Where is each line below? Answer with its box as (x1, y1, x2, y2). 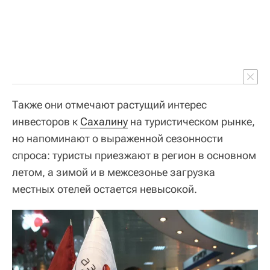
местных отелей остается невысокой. (12, 183, 197, 195)
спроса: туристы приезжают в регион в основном (12, 149, 256, 162)
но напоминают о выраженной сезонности (12, 132, 223, 145)
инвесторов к (12, 115, 80, 128)
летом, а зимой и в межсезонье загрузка (12, 166, 215, 178)
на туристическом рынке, (128, 115, 255, 128)
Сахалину (80, 115, 128, 128)
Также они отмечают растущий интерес (12, 98, 207, 111)
